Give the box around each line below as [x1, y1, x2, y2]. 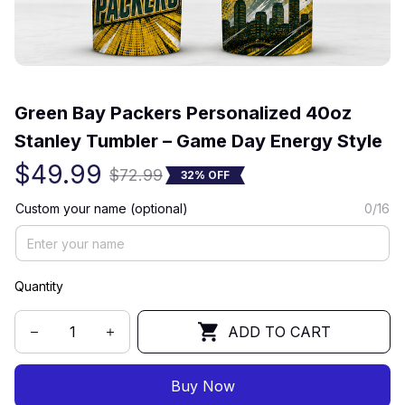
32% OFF [181, 167, 230, 182]
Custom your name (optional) [15, 201, 188, 216]
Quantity [14, 278, 63, 294]
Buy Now [170, 376, 235, 395]
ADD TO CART [227, 322, 331, 341]
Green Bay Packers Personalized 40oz [14, 102, 352, 124]
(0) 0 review [105, 73, 179, 89]
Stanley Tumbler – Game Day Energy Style [14, 130, 382, 152]
